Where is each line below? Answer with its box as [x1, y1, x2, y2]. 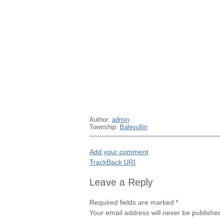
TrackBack [89, 158, 124, 166]
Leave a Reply [89, 177, 153, 188]
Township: [89, 123, 120, 131]
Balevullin [120, 123, 147, 131]
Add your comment [89, 147, 148, 156]
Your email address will [89, 209, 163, 217]
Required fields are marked [89, 198, 176, 207]
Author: [89, 115, 112, 123]
